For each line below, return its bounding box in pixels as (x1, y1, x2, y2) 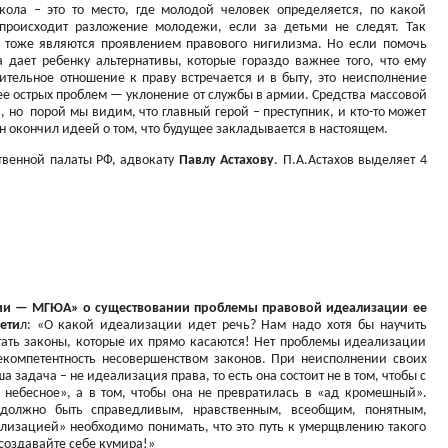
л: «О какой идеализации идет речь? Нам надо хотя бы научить (19, 318, 427, 333)
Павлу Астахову (178, 153, 275, 168)
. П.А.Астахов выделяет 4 (274, 153, 427, 168)
